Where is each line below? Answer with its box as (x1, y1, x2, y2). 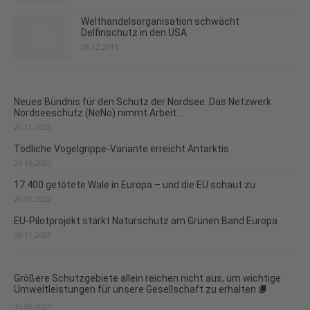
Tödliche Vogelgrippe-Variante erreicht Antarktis (14, 143, 229, 154)
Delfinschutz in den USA (80, 26, 187, 38)
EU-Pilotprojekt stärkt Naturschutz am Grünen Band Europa (14, 215, 277, 226)
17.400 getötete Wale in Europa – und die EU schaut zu (14, 179, 255, 190)
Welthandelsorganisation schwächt (80, 15, 239, 27)
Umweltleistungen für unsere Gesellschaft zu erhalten (14, 283, 256, 295)
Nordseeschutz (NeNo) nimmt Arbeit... (14, 107, 183, 118)
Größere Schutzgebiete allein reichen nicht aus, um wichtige (14, 272, 281, 284)
